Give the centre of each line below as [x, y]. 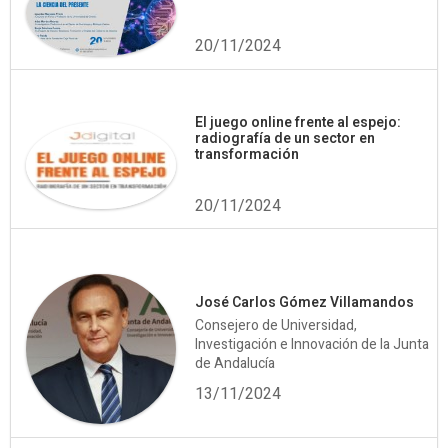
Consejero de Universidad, [276, 326]
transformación [247, 155]
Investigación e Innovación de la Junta [312, 345]
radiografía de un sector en [285, 139]
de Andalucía [235, 364]
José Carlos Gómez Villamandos [304, 303]
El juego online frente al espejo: [298, 123]
